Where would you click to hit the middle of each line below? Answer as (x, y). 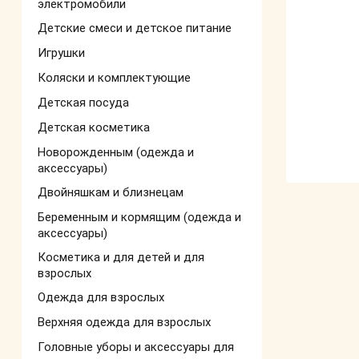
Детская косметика (94, 127)
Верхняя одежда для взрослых (124, 322)
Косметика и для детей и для (121, 257)
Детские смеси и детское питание (135, 28)
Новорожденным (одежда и (116, 152)
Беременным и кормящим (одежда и (139, 217)
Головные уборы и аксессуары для (136, 347)
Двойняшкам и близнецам (111, 192)
